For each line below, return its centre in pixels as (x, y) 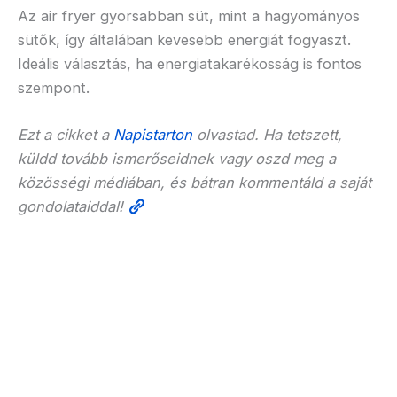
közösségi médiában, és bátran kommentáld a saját (195, 182)
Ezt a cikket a (66, 134)
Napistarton (153, 134)
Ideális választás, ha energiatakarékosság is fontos (190, 63)
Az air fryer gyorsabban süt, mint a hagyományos (189, 16)
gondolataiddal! (73, 206)
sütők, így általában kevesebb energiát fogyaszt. (184, 39)
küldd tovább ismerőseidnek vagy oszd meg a (177, 158)
